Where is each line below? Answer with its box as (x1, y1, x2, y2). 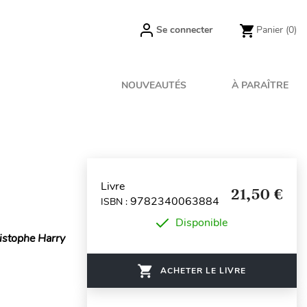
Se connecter (156, 23, 212, 36)
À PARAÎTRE (232, 79, 288, 92)
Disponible (175, 215, 228, 230)
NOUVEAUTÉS (121, 79, 187, 92)
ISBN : (101, 195, 130, 208)
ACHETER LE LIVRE (160, 265, 246, 276)
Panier (256, 23, 283, 36)
